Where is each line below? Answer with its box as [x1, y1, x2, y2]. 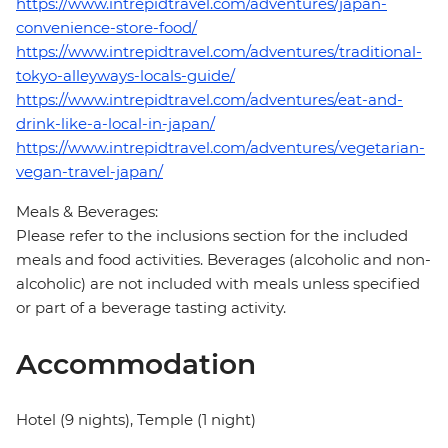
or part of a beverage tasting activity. [16, 298, 290, 318]
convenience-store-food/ [16, 18, 197, 38]
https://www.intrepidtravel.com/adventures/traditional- [16, 42, 422, 62]
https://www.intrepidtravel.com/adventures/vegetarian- [16, 138, 425, 158]
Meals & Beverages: [16, 202, 158, 222]
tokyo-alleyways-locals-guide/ [16, 66, 235, 86]
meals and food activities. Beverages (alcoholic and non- [16, 250, 431, 270]
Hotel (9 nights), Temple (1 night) [16, 410, 256, 430]
